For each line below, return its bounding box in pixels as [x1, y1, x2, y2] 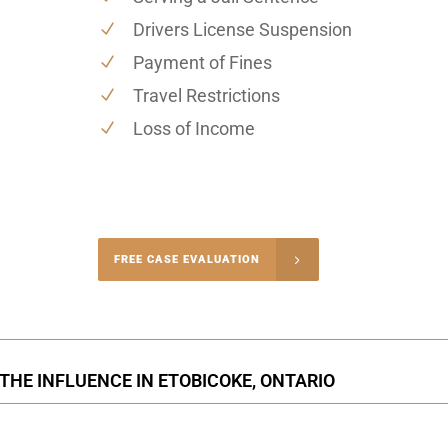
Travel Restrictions [132, 84, 280, 106]
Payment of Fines [132, 51, 272, 73]
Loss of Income [132, 117, 255, 139]
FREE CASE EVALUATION [113, 252, 260, 266]
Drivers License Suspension [132, 18, 352, 40]
